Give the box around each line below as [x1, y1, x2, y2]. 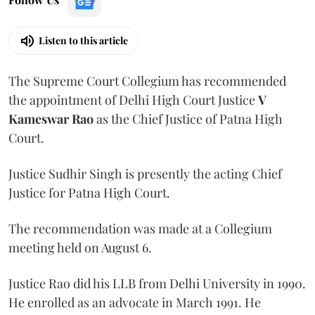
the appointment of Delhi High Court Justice [8, 91, 258, 108]
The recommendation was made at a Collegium [8, 219, 272, 237]
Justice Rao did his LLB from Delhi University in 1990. [8, 274, 306, 292]
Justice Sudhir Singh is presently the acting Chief [8, 165, 282, 182]
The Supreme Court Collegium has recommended [8, 72, 286, 89]
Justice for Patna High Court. [8, 184, 170, 201]
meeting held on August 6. [8, 238, 152, 256]
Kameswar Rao [8, 110, 94, 127]
